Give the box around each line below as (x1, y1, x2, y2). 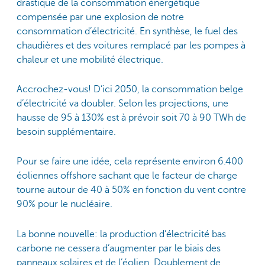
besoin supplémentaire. (17, 127, 116, 138)
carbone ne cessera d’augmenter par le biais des (17, 243, 221, 254)
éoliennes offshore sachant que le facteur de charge (17, 170, 237, 182)
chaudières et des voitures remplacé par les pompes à (17, 40, 245, 51)
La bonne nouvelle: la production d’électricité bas (17, 228, 226, 240)
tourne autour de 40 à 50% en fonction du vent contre (17, 185, 246, 196)
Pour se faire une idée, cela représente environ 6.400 (17, 156, 243, 167)
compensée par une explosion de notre (17, 11, 184, 22)
